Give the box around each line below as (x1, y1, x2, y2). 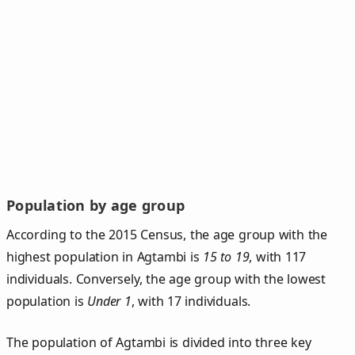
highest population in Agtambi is (6, 247, 204, 265)
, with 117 (249, 247, 307, 265)
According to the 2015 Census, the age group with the (6, 225, 328, 243)
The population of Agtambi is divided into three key (6, 333, 311, 351)
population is (6, 292, 88, 310)
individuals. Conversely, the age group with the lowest (6, 269, 326, 288)
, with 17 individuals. (131, 292, 251, 310)
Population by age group (6, 196, 185, 216)
